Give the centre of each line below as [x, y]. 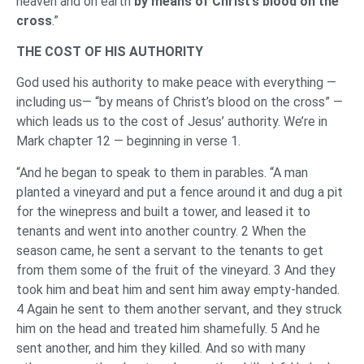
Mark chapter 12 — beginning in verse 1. [128, 141]
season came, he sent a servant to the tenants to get [170, 250]
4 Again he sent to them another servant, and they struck [179, 309]
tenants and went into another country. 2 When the [161, 231]
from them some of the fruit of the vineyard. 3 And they [176, 270]
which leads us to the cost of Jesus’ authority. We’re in [172, 122]
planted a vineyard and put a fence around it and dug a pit [180, 192]
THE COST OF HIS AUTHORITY [110, 51]
